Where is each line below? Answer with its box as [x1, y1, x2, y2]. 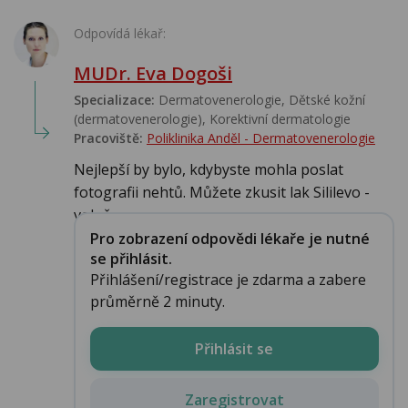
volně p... [74, 205, 132, 226]
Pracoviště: [74, 129, 143, 148]
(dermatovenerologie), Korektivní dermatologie [74, 110, 351, 128]
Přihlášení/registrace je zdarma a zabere [89, 269, 366, 290]
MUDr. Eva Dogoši [74, 61, 232, 87]
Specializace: [74, 91, 155, 109]
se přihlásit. [89, 248, 172, 269]
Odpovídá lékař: [74, 25, 166, 43]
